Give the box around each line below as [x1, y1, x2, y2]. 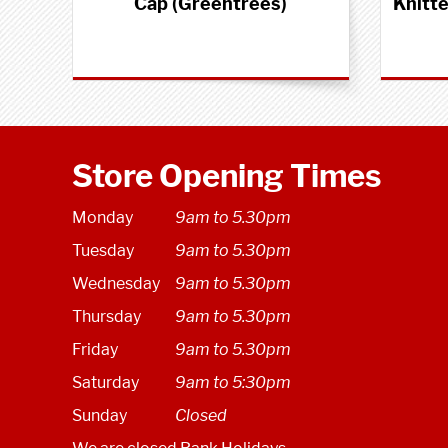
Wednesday [72, 274, 160, 294]
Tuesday [72, 241, 134, 261]
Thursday [72, 307, 141, 327]
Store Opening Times [72, 157, 381, 196]
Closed [175, 406, 227, 426]
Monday [72, 208, 133, 228]
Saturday [72, 373, 139, 393]
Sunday [72, 406, 127, 426]
